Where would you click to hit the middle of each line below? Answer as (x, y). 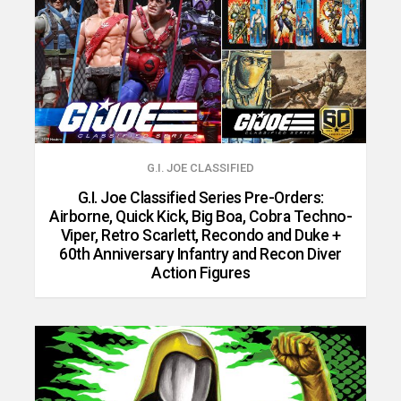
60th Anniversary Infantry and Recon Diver (200, 255)
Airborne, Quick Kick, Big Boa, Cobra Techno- (200, 217)
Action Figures (200, 273)
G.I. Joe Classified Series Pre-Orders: (200, 198)
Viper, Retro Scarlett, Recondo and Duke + (200, 236)
